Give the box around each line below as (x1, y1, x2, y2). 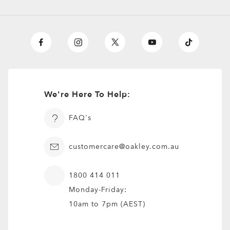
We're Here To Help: (44, 89, 131, 100)
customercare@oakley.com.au (69, 142, 180, 151)
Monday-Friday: (69, 185, 127, 195)
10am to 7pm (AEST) (69, 199, 146, 209)
